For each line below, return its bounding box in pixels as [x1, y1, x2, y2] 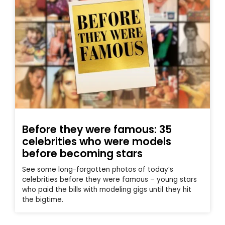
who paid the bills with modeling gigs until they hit [22, 185, 191, 195]
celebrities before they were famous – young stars [22, 175, 197, 185]
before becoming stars [22, 146, 143, 161]
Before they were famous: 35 [22, 122, 172, 137]
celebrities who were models [22, 134, 171, 149]
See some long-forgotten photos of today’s [22, 165, 173, 175]
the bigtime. [22, 195, 63, 205]
